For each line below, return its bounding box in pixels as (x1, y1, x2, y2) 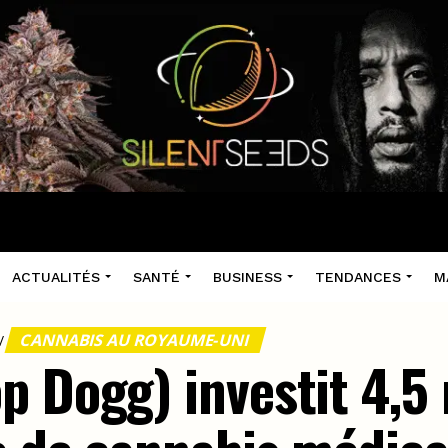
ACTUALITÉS (11, 269, 100, 285)
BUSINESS (212, 269, 282, 285)
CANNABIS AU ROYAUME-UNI (18, 329, 253, 351)
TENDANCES (314, 269, 401, 285)
